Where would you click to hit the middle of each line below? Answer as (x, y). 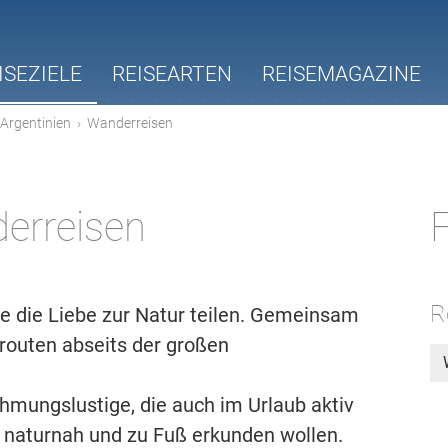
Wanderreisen (130, 123)
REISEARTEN (172, 74)
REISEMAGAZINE (341, 74)
